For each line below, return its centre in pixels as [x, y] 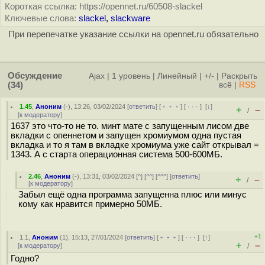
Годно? [25, 258]
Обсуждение [35, 76]
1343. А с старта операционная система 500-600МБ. [117, 154]
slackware [130, 18]
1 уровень [131, 76]
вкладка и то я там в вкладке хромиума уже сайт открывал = [135, 145]
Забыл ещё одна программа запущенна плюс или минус [132, 195]
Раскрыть [239, 76]
